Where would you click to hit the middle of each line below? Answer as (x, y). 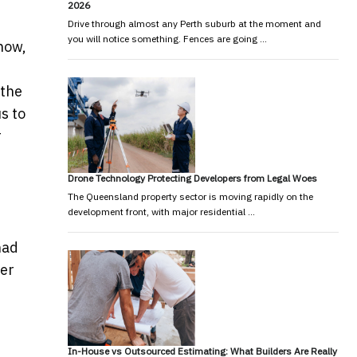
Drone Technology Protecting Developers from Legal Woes (192, 178)
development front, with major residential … (161, 211)
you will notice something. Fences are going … (167, 38)
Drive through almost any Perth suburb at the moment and (194, 23)
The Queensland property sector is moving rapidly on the (190, 196)
